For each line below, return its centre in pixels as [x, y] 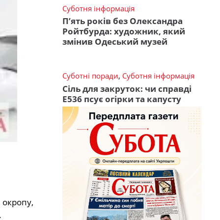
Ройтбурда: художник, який [124, 31]
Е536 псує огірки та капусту [122, 99]
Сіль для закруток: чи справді [127, 88]
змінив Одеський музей [115, 42]
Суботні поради [90, 76]
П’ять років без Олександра [123, 21]
